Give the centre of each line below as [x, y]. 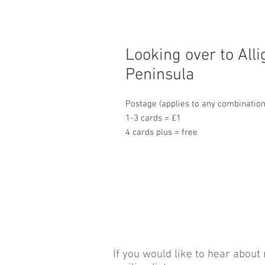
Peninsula [160, 75]
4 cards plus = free [161, 133]
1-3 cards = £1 [153, 119]
